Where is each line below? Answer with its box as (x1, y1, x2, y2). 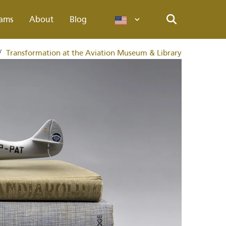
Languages (139, 19, 180, 29)
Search (161, 27, 185, 36)
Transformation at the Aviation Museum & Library (6, 48, 182, 58)
